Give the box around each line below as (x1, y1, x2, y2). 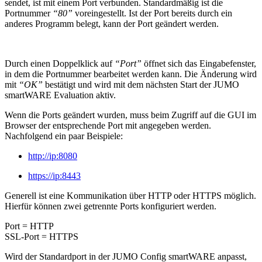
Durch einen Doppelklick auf (5, 58, 115, 68)
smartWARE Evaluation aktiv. (5, 89, 116, 100)
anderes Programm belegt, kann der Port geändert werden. (5, 18, 219, 29)
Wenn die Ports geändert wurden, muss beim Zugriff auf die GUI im (5, 109, 256, 120)
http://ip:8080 (28, 150, 77, 161)
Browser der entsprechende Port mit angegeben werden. (5, 120, 211, 130)
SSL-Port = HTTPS (5, 231, 78, 242)
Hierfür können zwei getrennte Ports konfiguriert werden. (5, 201, 216, 211)
